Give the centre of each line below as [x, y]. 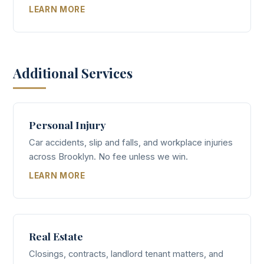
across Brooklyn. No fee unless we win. [108, 156]
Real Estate [56, 236]
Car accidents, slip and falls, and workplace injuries [131, 142]
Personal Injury [67, 124]
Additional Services [73, 73]
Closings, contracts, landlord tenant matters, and [126, 254]
